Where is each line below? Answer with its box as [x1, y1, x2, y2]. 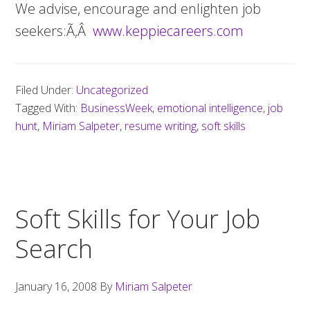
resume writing [125, 118, 197, 134]
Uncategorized [76, 82, 149, 98]
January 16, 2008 [15, 279, 98, 294]
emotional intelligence [157, 100, 264, 116]
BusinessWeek [80, 100, 153, 116]
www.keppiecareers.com [93, 21, 244, 40]
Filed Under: [15, 82, 77, 98]
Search [15, 232, 93, 266]
